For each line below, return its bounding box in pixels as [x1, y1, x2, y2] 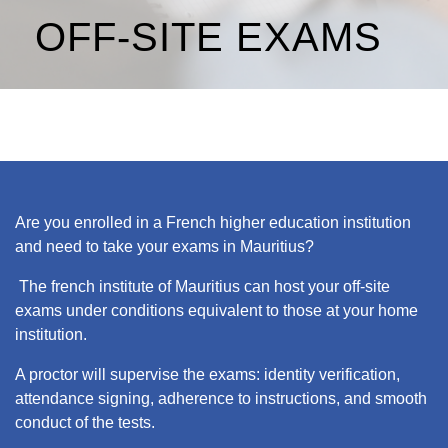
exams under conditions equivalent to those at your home [15, 301, 418, 319]
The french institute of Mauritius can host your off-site [15, 277, 390, 295]
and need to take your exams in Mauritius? [15, 237, 314, 255]
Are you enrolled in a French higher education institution [15, 213, 411, 231]
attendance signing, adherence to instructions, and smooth [15, 389, 427, 407]
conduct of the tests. [15, 413, 159, 431]
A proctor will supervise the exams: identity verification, [15, 365, 400, 383]
